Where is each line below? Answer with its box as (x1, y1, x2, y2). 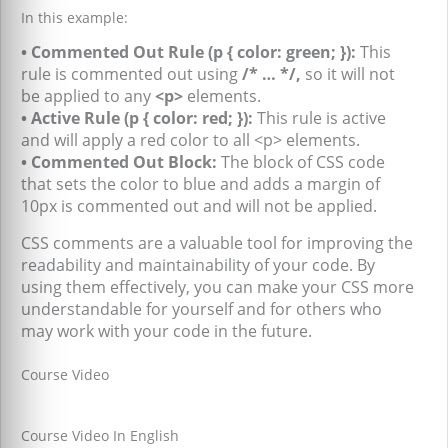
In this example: (21, 8, 128, 28)
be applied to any (21, 85, 155, 108)
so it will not (301, 63, 395, 86)
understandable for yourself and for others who (21, 298, 382, 321)
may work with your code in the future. (21, 320, 312, 343)
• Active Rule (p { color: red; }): (21, 107, 253, 130)
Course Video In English (21, 426, 179, 446)
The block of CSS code (217, 151, 385, 174)
